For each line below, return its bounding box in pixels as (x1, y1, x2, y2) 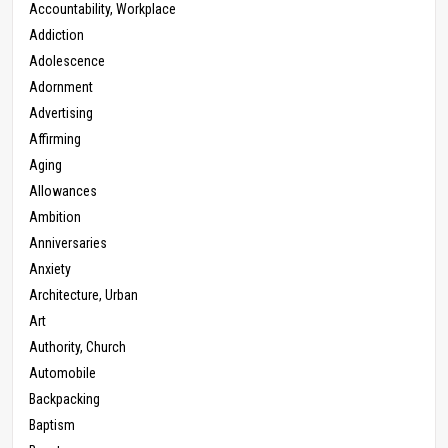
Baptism (29, 417, 75, 434)
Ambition (29, 209, 81, 226)
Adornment (29, 79, 93, 96)
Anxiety (29, 261, 71, 278)
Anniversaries (29, 235, 107, 252)
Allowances (29, 183, 97, 200)
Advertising (29, 105, 93, 122)
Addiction (29, 27, 84, 44)
